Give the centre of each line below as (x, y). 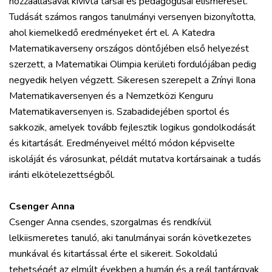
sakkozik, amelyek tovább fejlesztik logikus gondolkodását (132, 127)
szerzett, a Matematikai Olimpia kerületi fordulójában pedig (133, 64)
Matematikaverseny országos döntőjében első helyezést (129, 48)
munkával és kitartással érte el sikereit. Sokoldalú (113, 253)
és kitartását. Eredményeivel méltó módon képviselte (122, 143)
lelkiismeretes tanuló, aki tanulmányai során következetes (130, 238)
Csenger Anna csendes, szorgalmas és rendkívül (110, 222)
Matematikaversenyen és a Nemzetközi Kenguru (111, 96)
